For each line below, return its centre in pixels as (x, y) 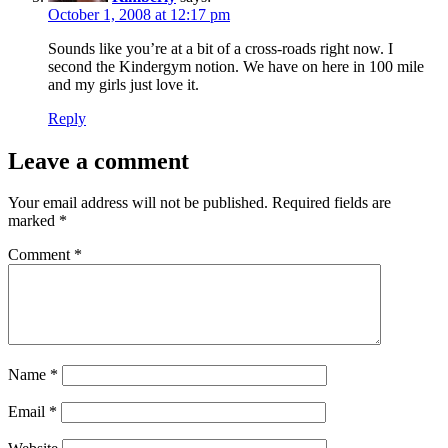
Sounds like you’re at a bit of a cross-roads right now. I (220, 48)
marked (33, 221)
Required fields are (331, 203)
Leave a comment (98, 160)
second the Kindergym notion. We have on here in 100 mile (236, 66)
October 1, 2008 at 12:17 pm (139, 14)
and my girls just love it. (123, 84)
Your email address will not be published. (138, 203)
